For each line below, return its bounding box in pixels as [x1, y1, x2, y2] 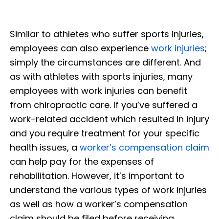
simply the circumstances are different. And [10, 56, 201, 68]
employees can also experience [10, 42, 151, 54]
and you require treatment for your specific [10, 127, 199, 139]
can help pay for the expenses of [10, 155, 154, 168]
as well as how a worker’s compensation [10, 197, 188, 210]
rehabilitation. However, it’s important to [10, 169, 184, 182]
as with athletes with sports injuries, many [10, 70, 193, 83]
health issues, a [10, 141, 80, 153]
